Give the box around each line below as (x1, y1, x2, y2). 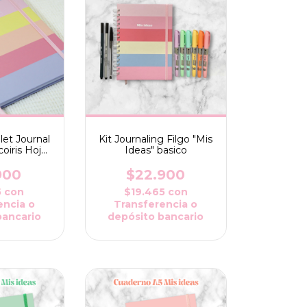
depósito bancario (108, 210, 204, 223)
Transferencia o (114, 198, 198, 211)
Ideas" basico (124, 144, 187, 157)
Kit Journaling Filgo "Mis (99, 133, 213, 146)
